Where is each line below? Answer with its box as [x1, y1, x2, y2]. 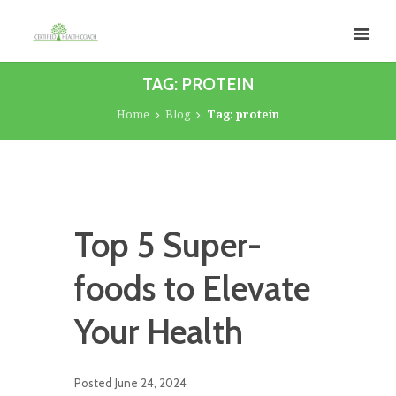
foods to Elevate [74, 268, 310, 310]
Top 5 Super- [74, 225, 262, 267]
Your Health [74, 311, 243, 354]
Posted [74, 376, 115, 391]
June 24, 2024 [115, 376, 187, 391]
